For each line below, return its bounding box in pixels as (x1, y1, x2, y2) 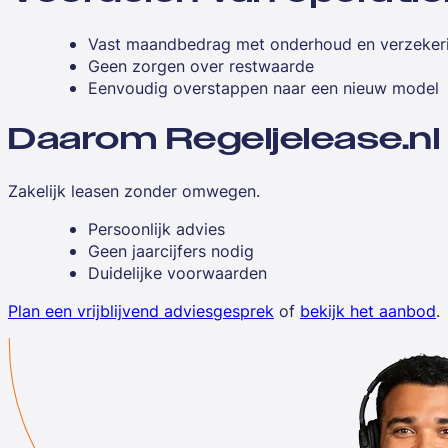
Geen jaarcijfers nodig (88, 239, 254, 262)
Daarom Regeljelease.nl (8, 120, 440, 157)
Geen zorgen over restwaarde (88, 55, 314, 77)
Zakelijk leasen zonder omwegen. (8, 179, 260, 202)
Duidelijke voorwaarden (88, 261, 267, 284)
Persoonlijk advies (88, 217, 225, 240)
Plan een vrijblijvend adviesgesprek (8, 299, 274, 322)
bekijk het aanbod (300, 299, 436, 322)
